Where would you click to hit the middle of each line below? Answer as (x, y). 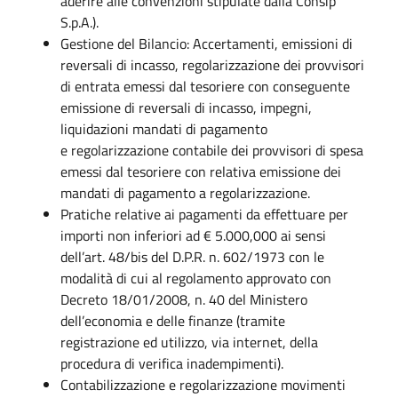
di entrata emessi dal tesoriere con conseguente (205, 86)
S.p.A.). (80, 22)
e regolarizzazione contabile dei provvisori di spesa (212, 150)
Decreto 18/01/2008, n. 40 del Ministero (184, 299)
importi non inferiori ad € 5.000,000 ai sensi (193, 235)
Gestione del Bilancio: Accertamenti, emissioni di (207, 43)
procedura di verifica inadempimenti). (172, 363)
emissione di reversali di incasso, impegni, (186, 107)
